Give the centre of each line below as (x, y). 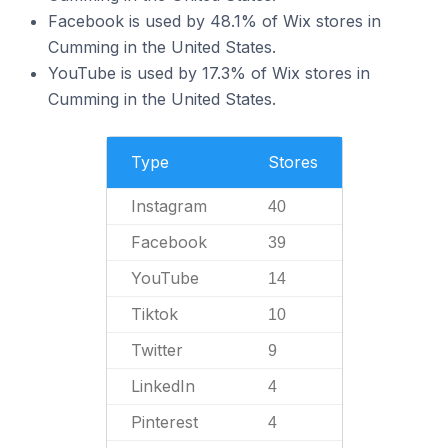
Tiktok (154, 314)
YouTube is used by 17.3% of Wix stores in (209, 73)
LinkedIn (162, 386)
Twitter (156, 350)
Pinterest (164, 422)
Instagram (168, 206)
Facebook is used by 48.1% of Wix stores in (214, 21)
